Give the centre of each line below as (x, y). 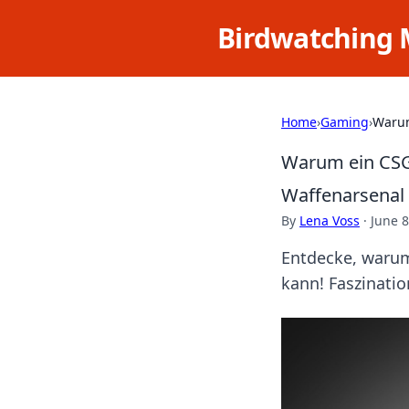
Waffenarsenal (343, 195)
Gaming (345, 122)
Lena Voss (330, 220)
